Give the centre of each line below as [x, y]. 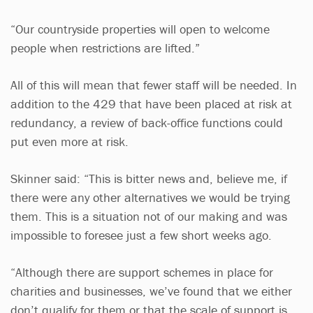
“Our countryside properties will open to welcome [140, 29]
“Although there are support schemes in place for [142, 272]
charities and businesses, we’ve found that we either [151, 291]
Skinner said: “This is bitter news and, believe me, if [149, 178]
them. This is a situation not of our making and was [149, 216]
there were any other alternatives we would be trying [150, 197]
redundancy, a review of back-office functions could [147, 122]
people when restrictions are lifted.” [107, 48]
